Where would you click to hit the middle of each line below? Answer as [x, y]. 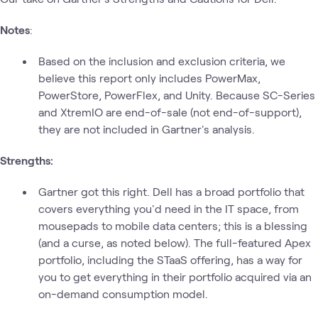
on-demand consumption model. [123, 293]
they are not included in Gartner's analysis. [146, 128]
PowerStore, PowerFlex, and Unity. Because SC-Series [176, 94]
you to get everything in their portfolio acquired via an [175, 276]
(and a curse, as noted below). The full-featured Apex [174, 242]
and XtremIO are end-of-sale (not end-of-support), [170, 111]
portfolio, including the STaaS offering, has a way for [170, 259]
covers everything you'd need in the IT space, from [168, 208]
